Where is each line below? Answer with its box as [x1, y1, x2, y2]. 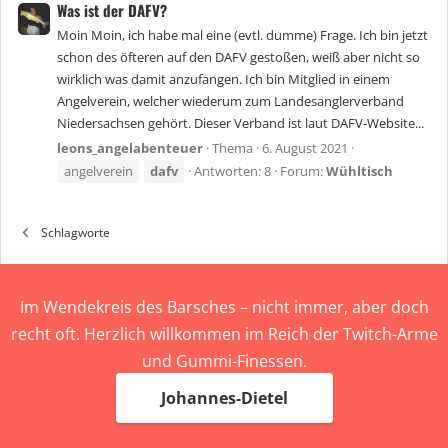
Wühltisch [326, 162, 393, 181]
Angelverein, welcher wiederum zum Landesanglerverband [57, 92, 404, 111]
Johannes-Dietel [160, 387, 288, 410]
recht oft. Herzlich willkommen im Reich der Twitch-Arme [10, 323, 438, 346]
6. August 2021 [262, 139, 348, 158]
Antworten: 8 [194, 162, 271, 181]
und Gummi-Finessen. [141, 350, 307, 373]
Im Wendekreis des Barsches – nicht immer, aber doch [19, 296, 429, 319]
